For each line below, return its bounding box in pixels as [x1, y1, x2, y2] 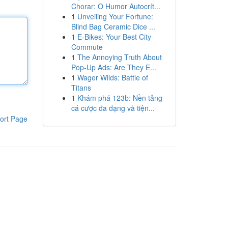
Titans [71, 82, 91, 93]
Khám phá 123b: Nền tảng [77, 93, 162, 103]
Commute [71, 42, 103, 52]
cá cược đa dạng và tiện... [71, 103, 155, 113]
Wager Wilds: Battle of [77, 72, 148, 82]
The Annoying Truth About [77, 52, 162, 62]
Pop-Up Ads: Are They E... [71, 62, 156, 72]
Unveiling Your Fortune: [77, 11, 153, 21]
